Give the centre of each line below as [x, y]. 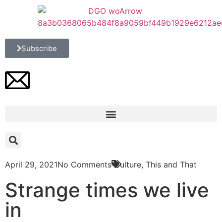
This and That [171, 165]
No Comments [84, 165]
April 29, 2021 [31, 165]
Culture [128, 165]
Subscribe [39, 48]
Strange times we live [107, 190]
